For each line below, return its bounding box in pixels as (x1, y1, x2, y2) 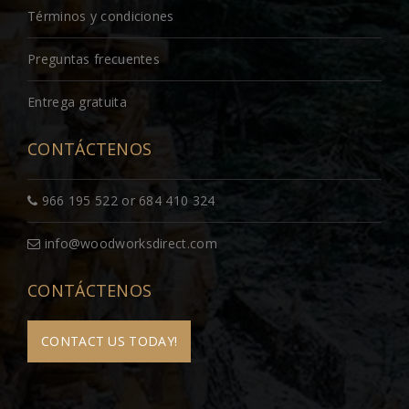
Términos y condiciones (27, 7, 174, 26)
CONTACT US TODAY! (41, 332, 178, 351)
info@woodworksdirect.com (40, 235, 217, 253)
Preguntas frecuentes (27, 50, 160, 68)
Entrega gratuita (27, 93, 127, 111)
